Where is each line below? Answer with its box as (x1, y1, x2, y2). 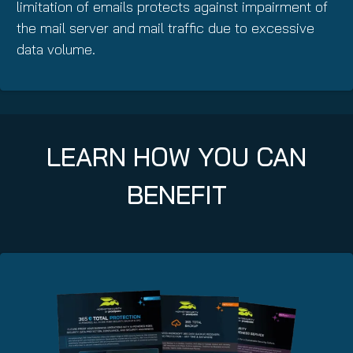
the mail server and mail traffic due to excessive (17, 18, 314, 37)
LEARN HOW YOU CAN (46, 141, 307, 173)
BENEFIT (126, 179, 227, 211)
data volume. (17, 39, 95, 58)
